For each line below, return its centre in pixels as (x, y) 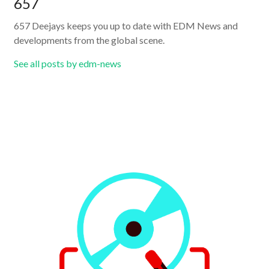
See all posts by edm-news (68, 64)
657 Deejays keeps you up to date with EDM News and (126, 26)
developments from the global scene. (89, 40)
